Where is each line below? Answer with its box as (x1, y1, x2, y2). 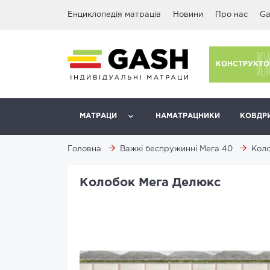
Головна (67, 146, 101, 152)
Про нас (215, 11, 248, 18)
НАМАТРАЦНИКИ (155, 113, 220, 119)
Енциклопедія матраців (67, 11, 161, 18)
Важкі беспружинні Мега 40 (120, 146, 233, 152)
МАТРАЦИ (80, 113, 117, 119)
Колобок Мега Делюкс (80, 177, 221, 188)
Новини (173, 11, 203, 18)
